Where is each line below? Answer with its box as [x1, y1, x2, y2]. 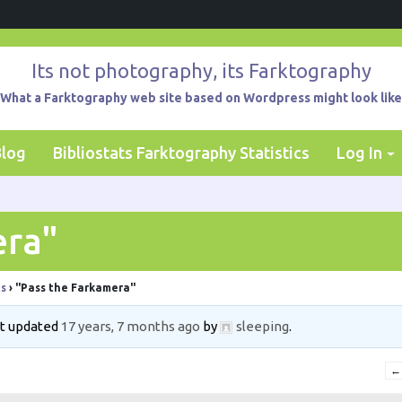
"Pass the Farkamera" [15, 282, 135, 293]
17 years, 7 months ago [61, 318, 201, 334]
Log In [336, 144, 382, 162]
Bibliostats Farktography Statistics [53, 144, 310, 162]
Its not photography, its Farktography [31, 59, 371, 82]
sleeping [236, 318, 290, 334]
